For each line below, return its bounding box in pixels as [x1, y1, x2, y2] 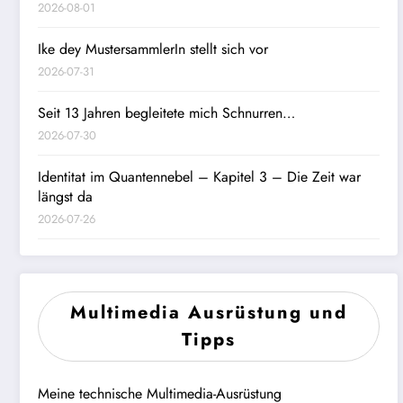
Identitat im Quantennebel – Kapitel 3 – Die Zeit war [38, 166, 361, 187]
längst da [38, 185, 93, 207]
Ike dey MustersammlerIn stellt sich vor [38, 38, 268, 59]
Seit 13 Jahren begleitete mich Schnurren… [38, 102, 295, 123]
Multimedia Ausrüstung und [69, 299, 347, 326]
